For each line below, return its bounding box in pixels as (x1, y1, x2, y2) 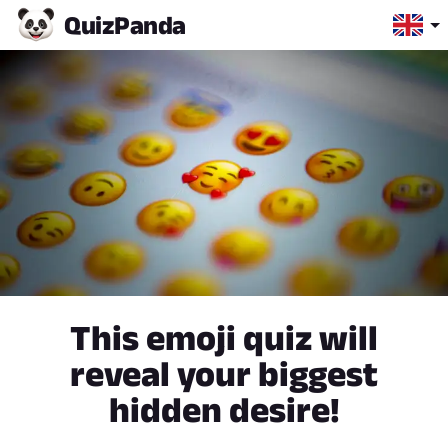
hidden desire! (108, 390, 340, 430)
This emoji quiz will (70, 318, 378, 358)
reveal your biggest (70, 354, 378, 394)
